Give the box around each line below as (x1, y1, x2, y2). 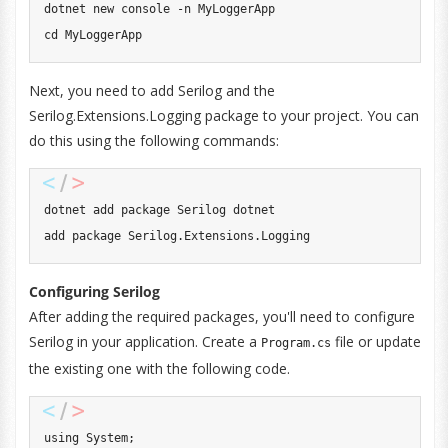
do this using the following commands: (28, 131, 279, 150)
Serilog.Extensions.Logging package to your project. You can (28, 106, 419, 125)
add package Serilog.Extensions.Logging (43, 229, 310, 243)
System (85, 431, 128, 445)
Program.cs (260, 336, 331, 350)
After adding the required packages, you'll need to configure (28, 307, 415, 326)
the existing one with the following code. (28, 359, 290, 378)
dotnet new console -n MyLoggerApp (43, 2, 275, 16)
